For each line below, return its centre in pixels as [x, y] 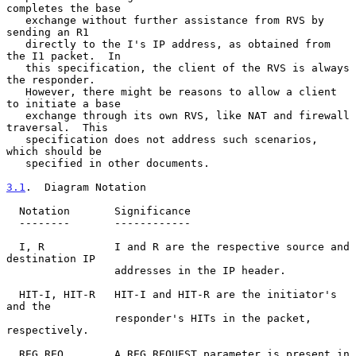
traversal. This [57, 127]
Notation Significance [13, 211]
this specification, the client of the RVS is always [16, 68]
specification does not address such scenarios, [16, 139]
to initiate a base [64, 103]
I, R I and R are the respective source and [13, 246]
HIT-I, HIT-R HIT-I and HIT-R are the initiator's [13, 294]
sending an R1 [48, 32]
